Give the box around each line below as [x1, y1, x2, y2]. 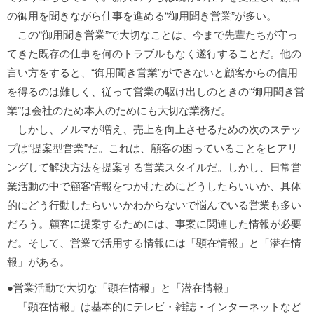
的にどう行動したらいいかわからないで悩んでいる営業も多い [7, 197, 301, 212]
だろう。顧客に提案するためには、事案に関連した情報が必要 [7, 216, 301, 231]
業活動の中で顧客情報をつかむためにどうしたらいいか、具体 [7, 178, 301, 193]
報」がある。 [7, 254, 70, 268]
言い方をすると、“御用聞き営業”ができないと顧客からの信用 [7, 64, 298, 79]
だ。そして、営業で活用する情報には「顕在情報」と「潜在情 [7, 235, 301, 250]
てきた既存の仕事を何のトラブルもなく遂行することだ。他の [7, 46, 301, 60]
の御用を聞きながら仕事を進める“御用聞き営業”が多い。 [7, 8, 277, 22]
